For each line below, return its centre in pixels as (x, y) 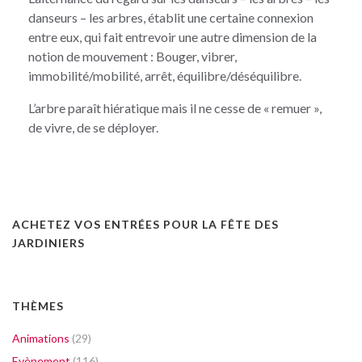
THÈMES (38, 305)
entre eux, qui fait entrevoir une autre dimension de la (173, 36)
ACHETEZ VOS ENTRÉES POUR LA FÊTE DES (145, 224)
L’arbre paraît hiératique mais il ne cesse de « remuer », (175, 107)
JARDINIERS (48, 242)
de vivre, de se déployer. (93, 127)
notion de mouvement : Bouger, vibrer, (133, 56)
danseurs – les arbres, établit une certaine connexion (171, 17)
